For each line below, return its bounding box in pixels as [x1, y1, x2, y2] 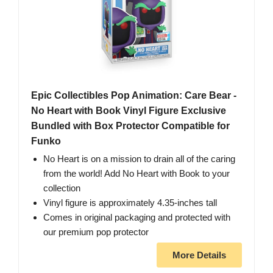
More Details [172, 250, 226, 261]
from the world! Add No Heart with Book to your [43, 168, 230, 179]
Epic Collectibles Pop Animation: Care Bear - [31, 90, 236, 101]
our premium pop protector [43, 227, 149, 238]
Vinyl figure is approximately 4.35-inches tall [43, 197, 217, 208]
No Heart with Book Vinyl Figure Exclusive [31, 105, 226, 116]
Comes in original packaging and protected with [43, 212, 230, 223]
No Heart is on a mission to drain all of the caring [43, 154, 235, 165]
